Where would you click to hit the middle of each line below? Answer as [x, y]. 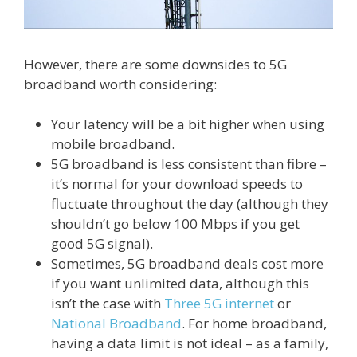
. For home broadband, [254, 324]
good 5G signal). [102, 244]
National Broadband [116, 324]
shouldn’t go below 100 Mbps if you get [175, 224]
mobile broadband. [113, 144]
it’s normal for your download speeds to [177, 184]
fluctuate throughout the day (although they [190, 204]
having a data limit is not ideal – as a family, [190, 343]
